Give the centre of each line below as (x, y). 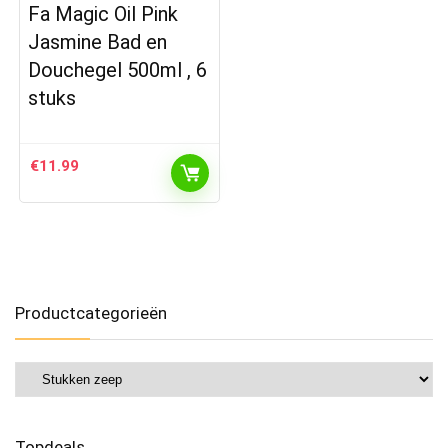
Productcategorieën (91, 312)
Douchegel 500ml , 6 (118, 70)
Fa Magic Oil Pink (103, 14)
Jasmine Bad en (98, 42)
